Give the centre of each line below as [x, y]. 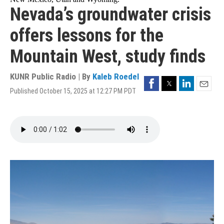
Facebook [159, 80]
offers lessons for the [87, 35]
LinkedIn [193, 80]
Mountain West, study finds [108, 56]
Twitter [172, 80]
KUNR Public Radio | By [51, 76]
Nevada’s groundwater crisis [110, 14]
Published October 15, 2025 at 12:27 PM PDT [73, 91]
